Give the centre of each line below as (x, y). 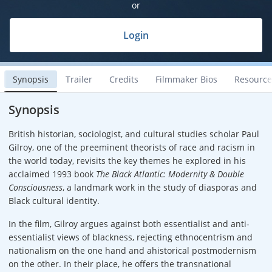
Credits (124, 79)
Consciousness (36, 188)
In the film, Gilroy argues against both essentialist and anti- (129, 223)
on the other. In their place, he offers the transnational (120, 263)
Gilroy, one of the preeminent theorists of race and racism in (132, 148)
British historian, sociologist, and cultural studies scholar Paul (134, 134)
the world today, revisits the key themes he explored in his (127, 161)
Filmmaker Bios (186, 79)
